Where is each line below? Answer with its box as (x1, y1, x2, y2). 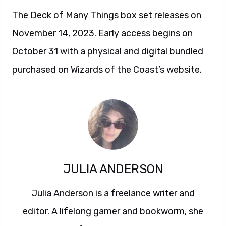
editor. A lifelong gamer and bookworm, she (23, 206, 203, 217)
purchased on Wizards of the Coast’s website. (12, 64, 202, 75)
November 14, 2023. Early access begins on (12, 28, 193, 39)
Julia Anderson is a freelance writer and (31, 188, 195, 199)
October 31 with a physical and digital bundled (12, 46, 203, 57)
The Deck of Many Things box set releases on (12, 10, 201, 21)
